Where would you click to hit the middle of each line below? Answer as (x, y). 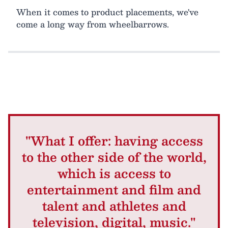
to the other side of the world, (114, 157)
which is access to (114, 173)
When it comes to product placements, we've (107, 12)
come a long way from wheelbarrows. (93, 24)
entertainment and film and (114, 190)
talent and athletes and (114, 206)
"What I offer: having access (114, 141)
